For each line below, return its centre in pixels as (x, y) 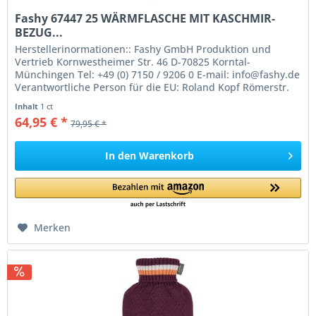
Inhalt (28, 106)
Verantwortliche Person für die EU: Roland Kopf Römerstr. (152, 87)
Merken (53, 227)
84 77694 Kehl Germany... (75, 99)
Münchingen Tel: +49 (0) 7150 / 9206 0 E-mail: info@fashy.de (158, 74)
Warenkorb (167, 155)
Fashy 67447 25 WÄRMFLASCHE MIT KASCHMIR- (145, 18)
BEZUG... (39, 32)
